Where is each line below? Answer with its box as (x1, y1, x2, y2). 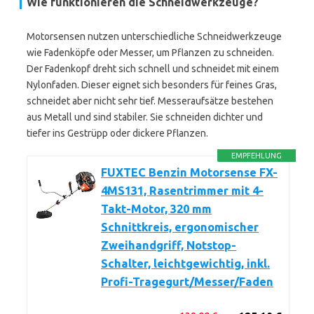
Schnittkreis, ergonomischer (101, 221, 259, 233)
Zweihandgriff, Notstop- (101, 239, 236, 252)
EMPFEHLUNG (231, 151, 282, 160)
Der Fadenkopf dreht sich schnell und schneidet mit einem (27, 63, 279, 74)
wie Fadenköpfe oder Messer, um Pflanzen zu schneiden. (27, 47, 274, 58)
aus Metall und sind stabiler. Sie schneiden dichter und (27, 111, 263, 123)
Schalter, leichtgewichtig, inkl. (101, 257, 270, 270)
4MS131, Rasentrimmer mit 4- (101, 184, 264, 197)
